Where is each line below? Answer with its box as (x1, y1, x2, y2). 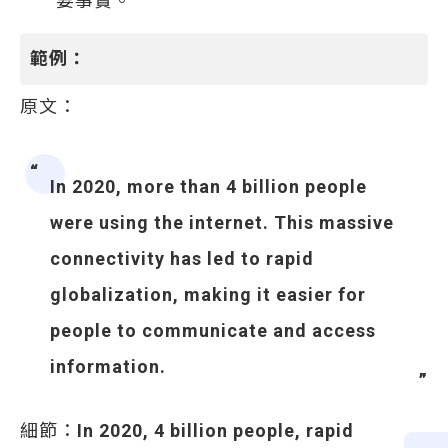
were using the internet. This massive (50, 212, 394, 233)
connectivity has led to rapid (50, 248, 314, 269)
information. (50, 356, 166, 377)
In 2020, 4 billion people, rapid (77, 420, 354, 441)
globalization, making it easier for (50, 284, 366, 305)
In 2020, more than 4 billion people (50, 176, 367, 197)
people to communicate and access (50, 320, 376, 341)
